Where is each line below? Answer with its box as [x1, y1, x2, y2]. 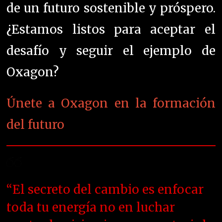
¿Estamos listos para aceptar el [6, 22, 216, 38]
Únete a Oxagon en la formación [6, 96, 216, 111]
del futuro [6, 117, 65, 133]
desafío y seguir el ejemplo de [6, 43, 216, 59]
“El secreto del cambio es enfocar [6, 181, 204, 197]
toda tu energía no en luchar [6, 199, 175, 215]
